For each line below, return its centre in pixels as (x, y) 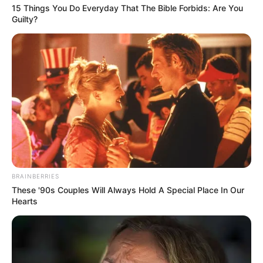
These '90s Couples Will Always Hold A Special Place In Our (128, 190)
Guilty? (25, 19)
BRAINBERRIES (36, 176)
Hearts (25, 201)
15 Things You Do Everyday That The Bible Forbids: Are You (127, 8)
